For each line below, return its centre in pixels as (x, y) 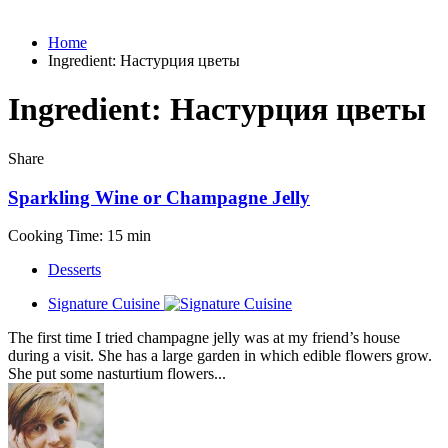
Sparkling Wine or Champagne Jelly (159, 197)
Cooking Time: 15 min (79, 236)
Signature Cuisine (104, 304)
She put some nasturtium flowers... (117, 374)
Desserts (74, 270)
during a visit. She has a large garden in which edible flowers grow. (220, 356)
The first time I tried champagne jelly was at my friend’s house (204, 338)
